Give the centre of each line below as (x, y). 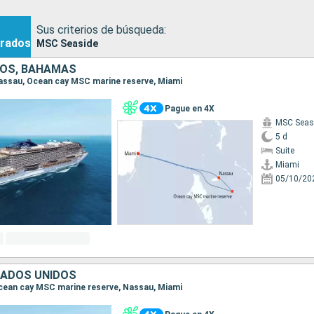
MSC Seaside (67, 43)
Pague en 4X (189, 108)
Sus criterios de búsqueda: (101, 29)
